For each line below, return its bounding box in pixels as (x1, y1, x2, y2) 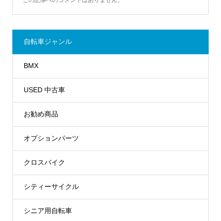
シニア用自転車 (23, 207, 72, 215)
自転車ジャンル (23, 37, 72, 45)
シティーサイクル (23, 183, 79, 190)
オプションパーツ (23, 134, 79, 142)
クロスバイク (23, 158, 65, 166)
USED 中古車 (23, 86, 65, 94)
